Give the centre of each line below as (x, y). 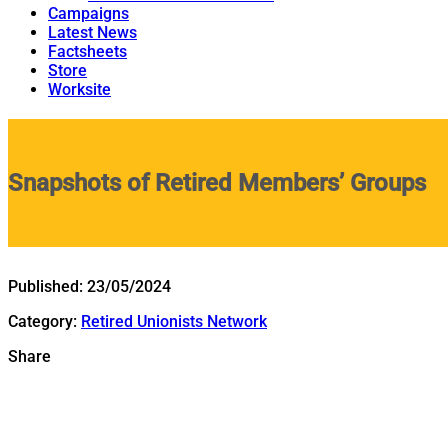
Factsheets (87, 51)
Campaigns (88, 13)
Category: (44, 321)
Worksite (79, 89)
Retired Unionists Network (174, 321)
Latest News (92, 32)
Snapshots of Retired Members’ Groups (217, 182)
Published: (47, 286)
